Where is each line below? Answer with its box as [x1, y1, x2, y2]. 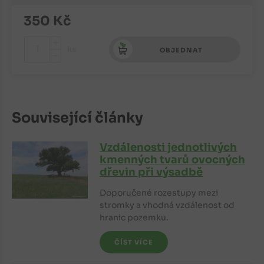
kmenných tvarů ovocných [100, 153, 246, 166]
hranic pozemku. [100, 212, 169, 223]
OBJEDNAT [160, 45, 203, 54]
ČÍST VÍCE [114, 237, 154, 246]
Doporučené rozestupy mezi [100, 187, 219, 198]
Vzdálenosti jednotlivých [100, 140, 237, 154]
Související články [12, 108, 143, 127]
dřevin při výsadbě [100, 165, 203, 179]
